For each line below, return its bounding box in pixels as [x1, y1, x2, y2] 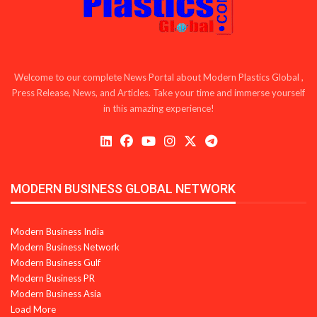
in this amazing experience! [103, 102, 214, 114]
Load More [11, 303, 56, 315]
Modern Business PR [11, 272, 95, 284]
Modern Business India [11, 225, 104, 237]
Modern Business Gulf [11, 256, 100, 268]
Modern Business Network [11, 241, 120, 253]
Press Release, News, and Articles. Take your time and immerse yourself [12, 86, 305, 98]
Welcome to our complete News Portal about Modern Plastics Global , [13, 71, 304, 83]
